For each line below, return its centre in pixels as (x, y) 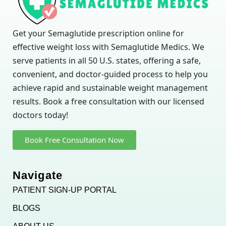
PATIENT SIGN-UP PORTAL (65, 190)
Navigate (38, 176)
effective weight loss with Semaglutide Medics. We (108, 47)
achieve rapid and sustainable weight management (110, 88)
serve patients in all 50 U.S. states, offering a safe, (107, 61)
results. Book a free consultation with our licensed (108, 102)
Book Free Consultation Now (74, 140)
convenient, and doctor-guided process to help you (110, 74)
